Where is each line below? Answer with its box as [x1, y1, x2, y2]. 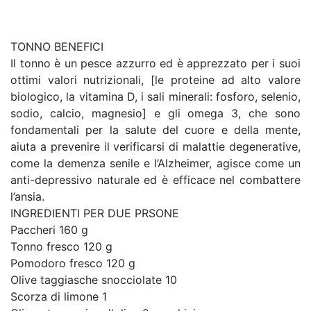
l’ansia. [10, 190, 44, 203]
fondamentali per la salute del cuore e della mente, [10, 123, 301, 137]
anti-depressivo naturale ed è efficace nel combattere [10, 173, 301, 187]
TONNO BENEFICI [10, 40, 103, 53]
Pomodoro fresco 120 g [10, 256, 135, 270]
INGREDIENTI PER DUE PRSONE [10, 206, 179, 220]
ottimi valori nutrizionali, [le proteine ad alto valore [10, 73, 301, 87]
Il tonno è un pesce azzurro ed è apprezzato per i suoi [10, 56, 301, 70]
